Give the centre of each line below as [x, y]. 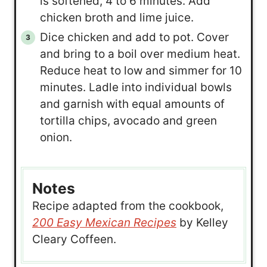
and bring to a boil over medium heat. [140, 54]
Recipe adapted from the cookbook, [128, 206]
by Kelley [202, 222]
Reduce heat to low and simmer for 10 [141, 71]
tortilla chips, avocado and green [128, 121]
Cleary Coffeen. [74, 239]
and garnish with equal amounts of [132, 104]
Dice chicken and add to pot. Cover [134, 38]
